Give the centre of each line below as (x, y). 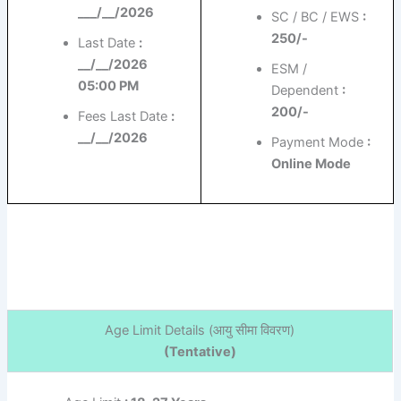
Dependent (307, 91)
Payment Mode (320, 143)
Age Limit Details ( (159, 330)
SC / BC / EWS (317, 17)
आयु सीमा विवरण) (254, 330)
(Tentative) (200, 351)
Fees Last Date (125, 117)
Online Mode (311, 164)
